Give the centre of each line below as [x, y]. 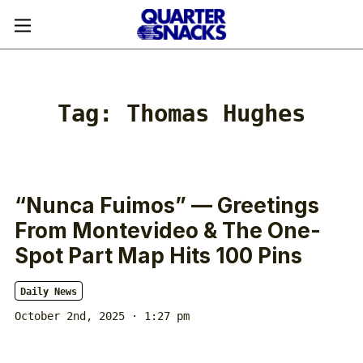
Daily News [49, 292]
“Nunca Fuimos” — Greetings [167, 205]
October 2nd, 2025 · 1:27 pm [102, 316]
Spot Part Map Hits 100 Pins [158, 256]
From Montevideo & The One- [168, 231]
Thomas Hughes [216, 113]
